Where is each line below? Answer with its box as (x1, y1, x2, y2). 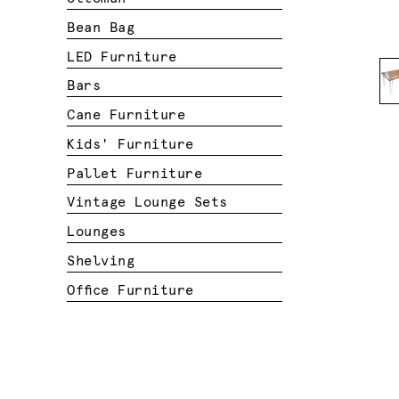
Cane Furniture (67, 109, 186, 123)
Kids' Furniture (67, 137, 194, 151)
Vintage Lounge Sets (67, 196, 229, 210)
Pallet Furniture (67, 167, 203, 181)
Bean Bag (67, 20, 135, 35)
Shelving (67, 254, 135, 268)
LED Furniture (67, 50, 177, 64)
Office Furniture (67, 283, 194, 297)
